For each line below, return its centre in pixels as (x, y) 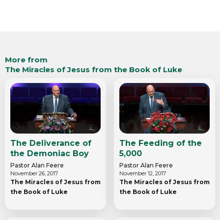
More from (26, 59)
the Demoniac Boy (50, 154)
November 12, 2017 (143, 174)
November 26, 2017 (34, 174)
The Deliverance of (51, 143)
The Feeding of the (161, 143)
